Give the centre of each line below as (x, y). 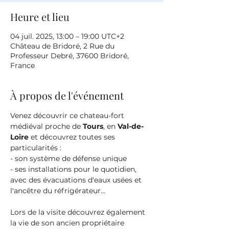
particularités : (36, 148)
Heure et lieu (40, 17)
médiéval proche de (47, 126)
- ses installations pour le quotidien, (74, 169)
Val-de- (131, 126)
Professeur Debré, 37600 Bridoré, (70, 56)
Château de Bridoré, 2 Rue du (62, 46)
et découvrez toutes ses (73, 137)
